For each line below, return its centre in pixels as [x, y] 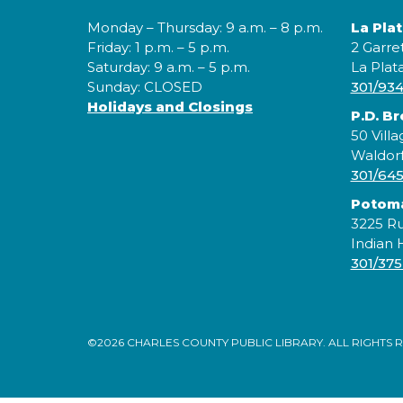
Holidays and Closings [170, 107]
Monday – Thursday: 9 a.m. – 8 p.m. [205, 28]
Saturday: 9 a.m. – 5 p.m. [169, 67]
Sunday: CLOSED [145, 87]
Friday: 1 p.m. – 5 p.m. [158, 48]
